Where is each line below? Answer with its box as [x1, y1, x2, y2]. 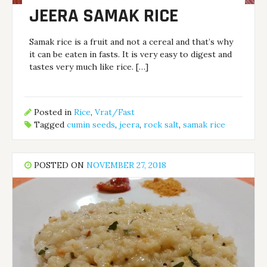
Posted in [32, 107, 74, 118]
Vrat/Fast [95, 107, 135, 118]
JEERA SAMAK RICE [29, 3, 179, 28]
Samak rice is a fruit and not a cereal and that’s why [29, 36, 234, 47]
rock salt [144, 119, 179, 131]
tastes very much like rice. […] [29, 61, 149, 72]
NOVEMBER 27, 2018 [86, 160, 167, 170]
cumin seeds [67, 119, 116, 131]
